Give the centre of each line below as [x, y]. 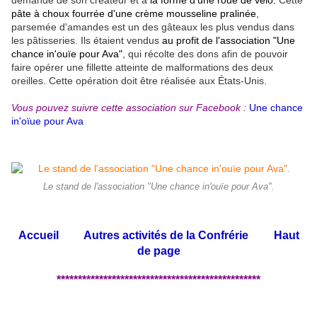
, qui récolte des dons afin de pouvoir [205, 53]
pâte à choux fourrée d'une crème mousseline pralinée [134, 13]
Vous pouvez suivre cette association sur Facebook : [130, 107]
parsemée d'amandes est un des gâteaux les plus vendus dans [153, 27]
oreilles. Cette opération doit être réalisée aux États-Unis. [139, 80]
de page [158, 250]
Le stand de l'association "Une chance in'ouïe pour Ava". [158, 186]
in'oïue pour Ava [47, 121]
